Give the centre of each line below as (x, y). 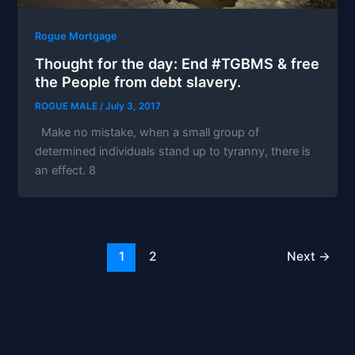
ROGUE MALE (68, 106)
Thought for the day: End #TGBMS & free (177, 63)
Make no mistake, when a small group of (147, 132)
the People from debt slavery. (138, 81)
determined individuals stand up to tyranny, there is (173, 151)
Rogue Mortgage (76, 36)
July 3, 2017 (134, 106)
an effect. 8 (66, 170)
